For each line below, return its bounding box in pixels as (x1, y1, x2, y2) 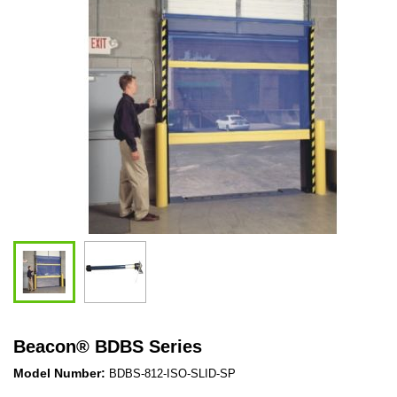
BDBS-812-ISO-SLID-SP (109, 366, 236, 380)
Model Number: (13, 365, 109, 380)
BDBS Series (95, 336, 202, 356)
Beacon (13, 336, 76, 356)
